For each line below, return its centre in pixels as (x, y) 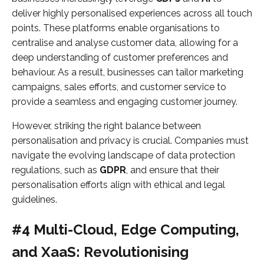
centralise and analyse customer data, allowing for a (125, 42)
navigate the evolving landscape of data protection (123, 155)
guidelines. (34, 199)
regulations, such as (56, 170)
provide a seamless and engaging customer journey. (125, 101)
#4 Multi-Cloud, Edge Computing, (126, 229)
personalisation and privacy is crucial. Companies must (130, 140)
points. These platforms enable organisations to (116, 28)
